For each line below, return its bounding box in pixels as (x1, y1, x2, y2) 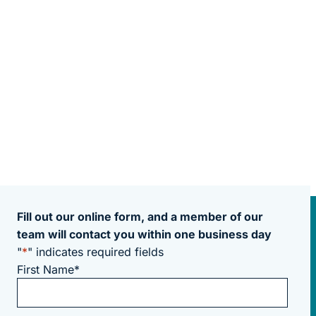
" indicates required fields (28, 245, 164, 260)
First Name (17, 262, 74, 277)
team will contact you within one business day (17, 227, 272, 242)
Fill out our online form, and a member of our (17, 209, 263, 224)
